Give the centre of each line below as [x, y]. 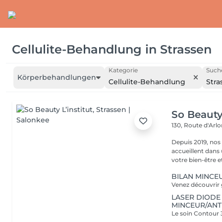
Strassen [186, 49]
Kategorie [123, 70]
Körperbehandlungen [57, 77]
